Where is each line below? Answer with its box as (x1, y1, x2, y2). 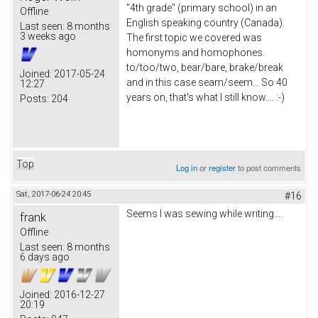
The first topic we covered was (126, 31, 262, 43)
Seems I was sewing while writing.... (126, 207, 283, 219)
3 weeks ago (20, 30, 76, 42)
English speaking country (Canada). (126, 16, 285, 28)
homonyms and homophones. (126, 46, 265, 58)
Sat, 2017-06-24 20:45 (16, 189, 91, 199)
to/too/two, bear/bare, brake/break (126, 61, 283, 73)
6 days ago (20, 251, 70, 263)
